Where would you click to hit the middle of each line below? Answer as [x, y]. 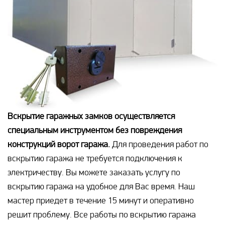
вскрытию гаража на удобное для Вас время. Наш [101, 186]
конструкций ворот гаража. [59, 144]
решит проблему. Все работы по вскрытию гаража [102, 214]
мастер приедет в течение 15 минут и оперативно [101, 200]
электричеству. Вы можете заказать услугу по [94, 172]
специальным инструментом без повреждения [95, 130]
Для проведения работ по [159, 144]
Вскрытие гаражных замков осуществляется [91, 116]
